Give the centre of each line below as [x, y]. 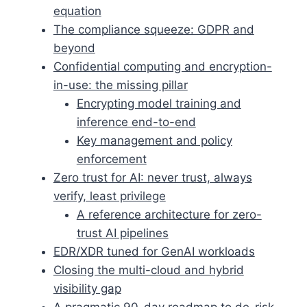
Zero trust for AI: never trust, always [152, 177]
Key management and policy [154, 140]
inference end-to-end [136, 122]
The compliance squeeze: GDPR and [153, 29]
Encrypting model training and [159, 103]
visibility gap [87, 288]
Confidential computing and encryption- [162, 66]
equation [77, 11]
